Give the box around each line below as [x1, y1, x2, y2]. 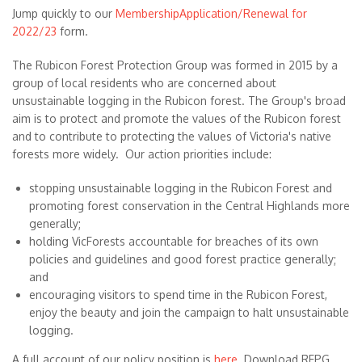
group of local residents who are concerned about [12, 76, 276, 90]
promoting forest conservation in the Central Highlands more [29, 199, 350, 213]
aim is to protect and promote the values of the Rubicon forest [12, 112, 341, 125]
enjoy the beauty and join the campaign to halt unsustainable [29, 305, 349, 319]
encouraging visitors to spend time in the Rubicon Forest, [29, 288, 327, 301]
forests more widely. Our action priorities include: [12, 147, 271, 161]
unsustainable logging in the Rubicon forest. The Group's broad [12, 94, 346, 107]
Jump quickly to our [12, 6, 116, 20]
